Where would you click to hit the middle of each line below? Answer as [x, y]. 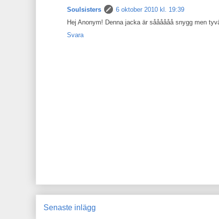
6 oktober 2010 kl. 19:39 [150, 10]
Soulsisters [84, 10]
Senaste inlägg [70, 207]
